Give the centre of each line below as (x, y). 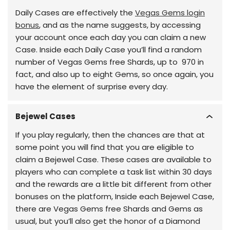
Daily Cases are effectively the (75, 13)
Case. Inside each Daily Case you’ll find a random (109, 50)
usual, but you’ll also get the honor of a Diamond (108, 221)
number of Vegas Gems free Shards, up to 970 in (110, 62)
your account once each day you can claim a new (111, 37)
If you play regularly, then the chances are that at (110, 135)
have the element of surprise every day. (92, 87)
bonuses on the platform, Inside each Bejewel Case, (115, 196)
